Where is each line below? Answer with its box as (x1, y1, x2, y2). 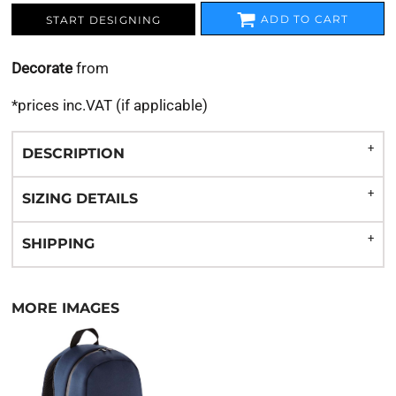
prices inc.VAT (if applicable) (18, 96, 208, 114)
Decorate (11, 59, 72, 77)
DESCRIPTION (22, 145, 125, 162)
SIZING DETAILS (22, 190, 138, 207)
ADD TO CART (261, 12, 349, 27)
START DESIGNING (45, 13, 162, 27)
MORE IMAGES (11, 300, 119, 316)
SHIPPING (22, 235, 95, 252)
